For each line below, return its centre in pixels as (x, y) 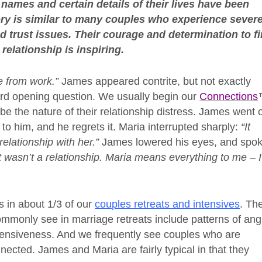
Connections (229, 96)
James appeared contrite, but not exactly (155, 81)
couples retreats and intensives (168, 204)
